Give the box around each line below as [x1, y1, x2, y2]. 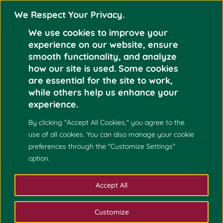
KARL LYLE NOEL [22, 90, 132, 103]
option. [28, 153, 50, 163]
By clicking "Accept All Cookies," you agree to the [28, 117, 185, 127]
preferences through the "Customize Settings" [28, 141, 175, 151]
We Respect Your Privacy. [14, 8, 124, 20]
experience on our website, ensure [28, 38, 178, 50]
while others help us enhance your [28, 86, 178, 98]
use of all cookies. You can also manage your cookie [28, 129, 194, 139]
